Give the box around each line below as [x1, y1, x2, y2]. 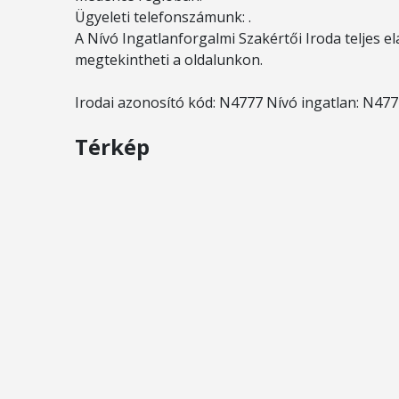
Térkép [75, 132, 150, 161]
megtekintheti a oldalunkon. [75, 50, 263, 69]
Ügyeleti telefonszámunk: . [75, 7, 251, 27]
